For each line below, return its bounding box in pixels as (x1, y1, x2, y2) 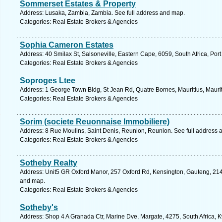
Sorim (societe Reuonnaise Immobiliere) (20, 117, 169, 126)
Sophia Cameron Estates (20, 41, 113, 49)
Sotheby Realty (20, 159, 77, 167)
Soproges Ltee (20, 76, 75, 85)
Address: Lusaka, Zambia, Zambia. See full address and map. (20, 9, 185, 16)
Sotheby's (20, 203, 58, 212)
